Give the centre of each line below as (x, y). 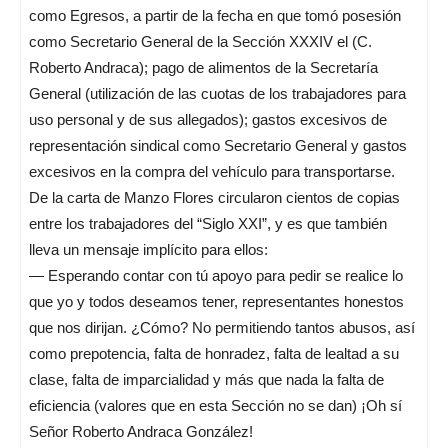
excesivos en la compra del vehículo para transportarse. (212, 171)
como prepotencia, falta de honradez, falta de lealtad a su (214, 353)
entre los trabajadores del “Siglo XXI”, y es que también (208, 223)
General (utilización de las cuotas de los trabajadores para (217, 93)
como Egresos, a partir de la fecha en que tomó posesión (215, 15)
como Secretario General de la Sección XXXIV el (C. (200, 41)
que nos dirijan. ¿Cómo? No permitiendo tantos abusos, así (222, 327)
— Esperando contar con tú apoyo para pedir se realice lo (216, 275)
